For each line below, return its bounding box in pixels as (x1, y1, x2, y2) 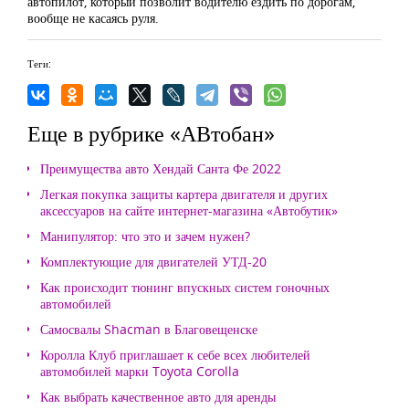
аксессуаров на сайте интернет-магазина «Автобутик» (40, 202, 338, 219)
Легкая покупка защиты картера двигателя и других (40, 185, 328, 203)
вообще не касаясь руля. (27, 9, 159, 26)
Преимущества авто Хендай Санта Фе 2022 (40, 160, 281, 177)
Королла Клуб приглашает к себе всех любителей (40, 346, 310, 363)
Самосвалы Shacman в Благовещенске (40, 320, 257, 338)
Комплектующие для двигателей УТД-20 (40, 253, 267, 270)
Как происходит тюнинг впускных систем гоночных (40, 278, 330, 296)
